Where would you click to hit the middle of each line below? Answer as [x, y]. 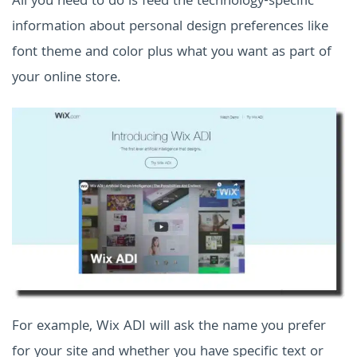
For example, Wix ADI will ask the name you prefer [169, 327]
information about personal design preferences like [170, 27]
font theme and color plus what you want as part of [172, 53]
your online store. [66, 78]
